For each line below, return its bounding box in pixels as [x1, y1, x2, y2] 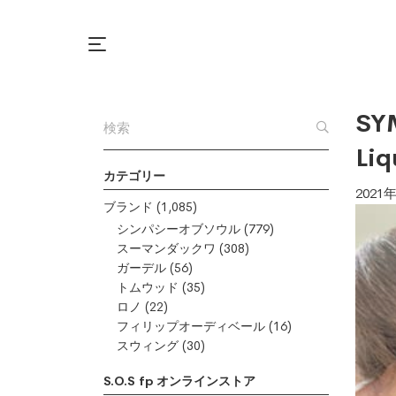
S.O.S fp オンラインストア [103, 373, 255, 389]
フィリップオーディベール [117, 318, 265, 334]
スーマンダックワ [117, 240, 216, 256]
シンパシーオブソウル [117, 221, 240, 237]
